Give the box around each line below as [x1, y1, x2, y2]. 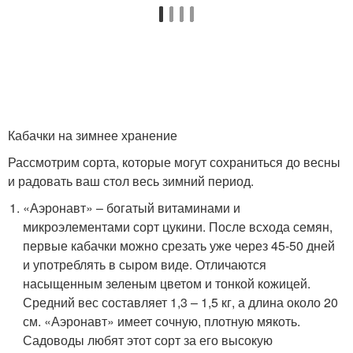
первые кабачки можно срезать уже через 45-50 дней [23, 236, 336, 255]
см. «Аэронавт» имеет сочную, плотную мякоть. [23, 312, 301, 331]
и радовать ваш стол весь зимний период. [8, 172, 254, 191]
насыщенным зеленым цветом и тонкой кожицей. [23, 274, 311, 293]
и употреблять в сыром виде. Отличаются [23, 255, 267, 274]
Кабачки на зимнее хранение [8, 126, 177, 145]
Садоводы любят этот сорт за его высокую [23, 331, 273, 350]
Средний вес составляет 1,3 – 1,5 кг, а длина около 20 [23, 293, 339, 312]
